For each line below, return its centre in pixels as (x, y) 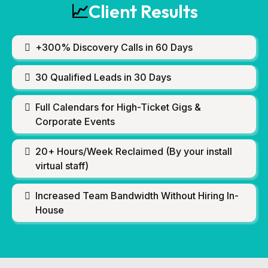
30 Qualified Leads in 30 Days (103, 77)
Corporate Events (75, 121)
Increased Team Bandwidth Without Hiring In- (137, 196)
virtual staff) (62, 166)
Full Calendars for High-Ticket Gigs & (118, 107)
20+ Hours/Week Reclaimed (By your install (134, 151)
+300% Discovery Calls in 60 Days (114, 47)
